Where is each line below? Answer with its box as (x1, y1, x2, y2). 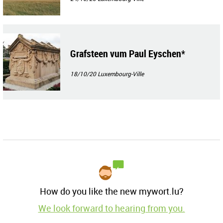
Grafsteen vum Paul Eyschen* (70, 47, 185, 61)
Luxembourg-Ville (98, 70, 144, 78)
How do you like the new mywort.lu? (39, 185, 184, 198)
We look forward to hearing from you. (38, 202, 185, 215)
